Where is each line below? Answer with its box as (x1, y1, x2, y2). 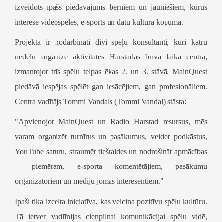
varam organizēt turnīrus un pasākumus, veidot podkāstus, (15, 132, 207, 141)
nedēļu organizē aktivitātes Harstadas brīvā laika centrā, (15, 53, 207, 61)
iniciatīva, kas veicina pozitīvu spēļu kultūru (67, 197, 205, 206)
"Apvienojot (15, 117, 58, 126)
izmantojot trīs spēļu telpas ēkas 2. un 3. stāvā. (15, 67, 172, 76)
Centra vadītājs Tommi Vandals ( (15, 97, 117, 106)
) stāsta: (163, 97, 186, 106)
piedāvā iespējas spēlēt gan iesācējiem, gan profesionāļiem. (15, 82, 207, 91)
